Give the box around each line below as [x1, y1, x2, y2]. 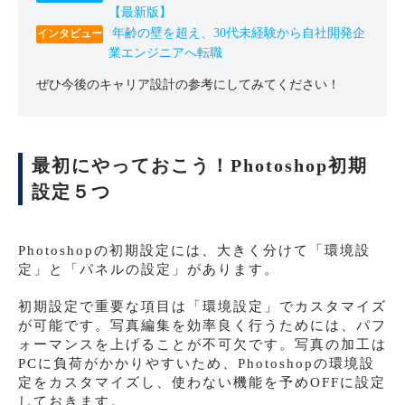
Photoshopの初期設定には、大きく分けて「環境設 [18, 243, 371, 259]
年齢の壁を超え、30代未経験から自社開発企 [112, 26, 365, 41]
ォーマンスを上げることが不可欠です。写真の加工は [18, 337, 387, 353]
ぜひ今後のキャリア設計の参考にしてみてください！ [36, 78, 340, 92]
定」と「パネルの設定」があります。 [18, 262, 279, 278]
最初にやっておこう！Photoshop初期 [32, 156, 368, 176]
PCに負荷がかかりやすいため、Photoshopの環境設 [18, 356, 375, 372]
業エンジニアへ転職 [108, 46, 222, 61]
